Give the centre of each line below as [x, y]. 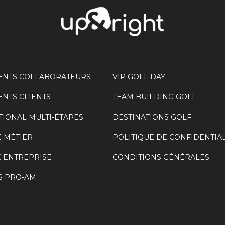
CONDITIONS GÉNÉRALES [161, 157]
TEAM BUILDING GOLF [154, 97]
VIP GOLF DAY [139, 77]
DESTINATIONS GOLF [152, 117]
